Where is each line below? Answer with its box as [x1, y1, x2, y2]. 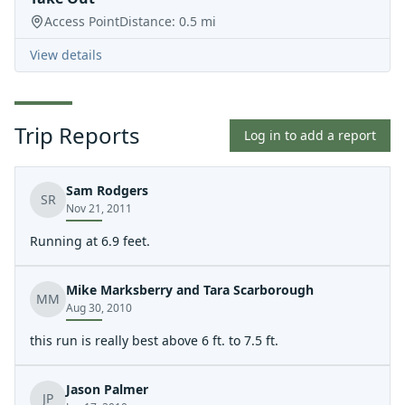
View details [30, 46, 102, 63]
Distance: [119, 13, 179, 30]
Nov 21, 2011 [66, 201, 132, 216]
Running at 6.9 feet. [30, 232, 150, 250]
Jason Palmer [66, 381, 148, 398]
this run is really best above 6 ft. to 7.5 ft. [30, 332, 278, 349]
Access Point [44, 13, 119, 30]
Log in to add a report [244, 127, 376, 144]
